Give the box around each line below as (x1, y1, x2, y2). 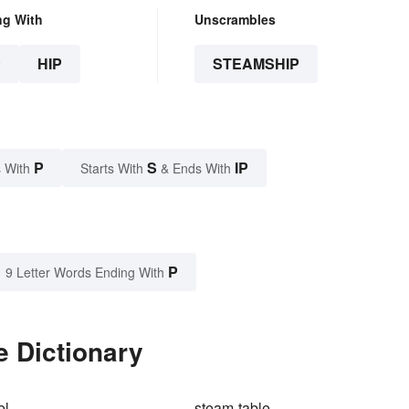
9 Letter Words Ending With (5, 263, 164, 282)
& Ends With (157, 159, 235, 178)
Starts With (80, 159, 147, 178)
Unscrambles (194, 10, 276, 29)
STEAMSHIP (212, 53, 299, 75)
